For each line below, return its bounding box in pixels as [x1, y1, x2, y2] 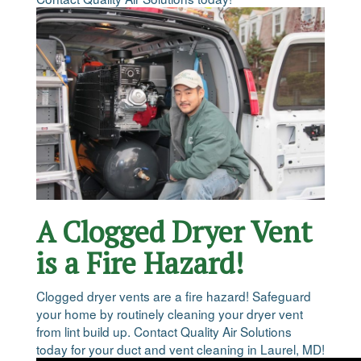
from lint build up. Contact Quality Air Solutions [36, 322, 292, 341]
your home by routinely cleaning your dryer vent [36, 305, 303, 323]
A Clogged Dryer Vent [36, 213, 312, 251]
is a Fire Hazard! [36, 244, 244, 283]
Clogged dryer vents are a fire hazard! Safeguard [36, 287, 311, 305]
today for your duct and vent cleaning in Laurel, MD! [36, 340, 325, 359]
